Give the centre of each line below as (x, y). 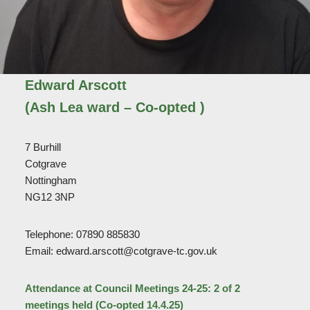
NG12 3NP (49, 197)
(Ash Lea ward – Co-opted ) (115, 107)
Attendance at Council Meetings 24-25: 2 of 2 (132, 288)
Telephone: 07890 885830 (82, 234)
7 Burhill (43, 147)
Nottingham (51, 180)
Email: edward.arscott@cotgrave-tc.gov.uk (121, 251)
